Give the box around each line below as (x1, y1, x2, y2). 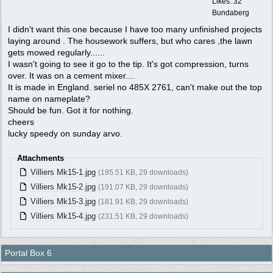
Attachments (16, 153, 64, 163)
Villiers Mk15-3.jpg (30, 197, 96, 207)
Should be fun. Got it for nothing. (8, 105, 133, 115)
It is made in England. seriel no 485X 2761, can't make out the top (8, 82, 262, 92)
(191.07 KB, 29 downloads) (98, 183, 188, 192)
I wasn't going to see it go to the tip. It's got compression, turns (8, 58, 249, 69)
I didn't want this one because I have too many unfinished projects (8, 24, 262, 34)
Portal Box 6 (5, 247, 52, 258)
